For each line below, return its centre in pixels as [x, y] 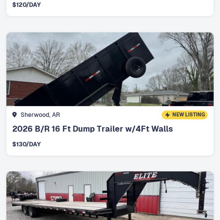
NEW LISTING [188, 114]
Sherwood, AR [40, 115]
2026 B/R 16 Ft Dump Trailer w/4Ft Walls [93, 129]
